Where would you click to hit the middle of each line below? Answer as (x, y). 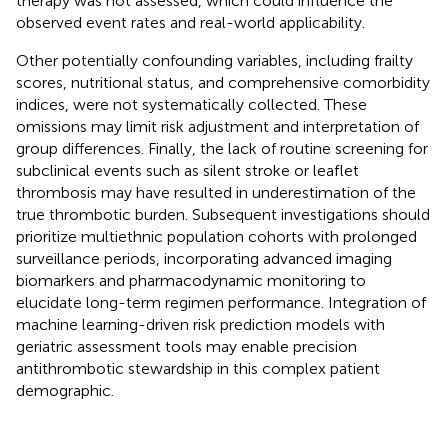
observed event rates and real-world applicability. (190, 22)
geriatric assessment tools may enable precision (186, 346)
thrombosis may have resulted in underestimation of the (216, 192)
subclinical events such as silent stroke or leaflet (187, 170)
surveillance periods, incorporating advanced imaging (204, 258)
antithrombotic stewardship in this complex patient (198, 368)
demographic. (65, 390)
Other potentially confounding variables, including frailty (214, 60)
